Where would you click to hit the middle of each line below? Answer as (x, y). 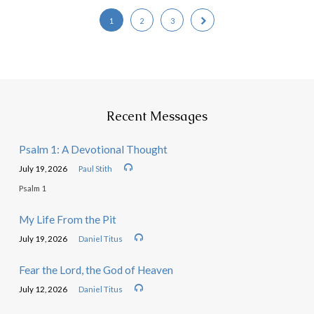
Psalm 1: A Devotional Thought (93, 149)
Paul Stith (96, 169)
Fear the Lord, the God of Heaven (96, 269)
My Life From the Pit (67, 219)
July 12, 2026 (43, 289)
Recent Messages (157, 116)
